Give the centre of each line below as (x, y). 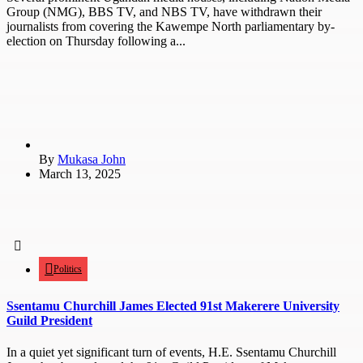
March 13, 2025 (80, 174)
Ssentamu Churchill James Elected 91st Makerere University (173, 305)
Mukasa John (92, 160)
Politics (68, 269)
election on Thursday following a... (96, 41)
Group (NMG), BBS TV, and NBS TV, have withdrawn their (164, 12)
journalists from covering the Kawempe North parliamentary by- (171, 27)
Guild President (49, 320)
